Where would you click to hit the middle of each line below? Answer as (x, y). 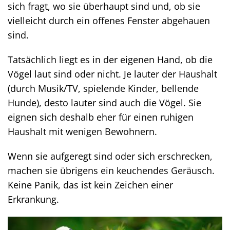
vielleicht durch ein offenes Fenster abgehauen (109, 21)
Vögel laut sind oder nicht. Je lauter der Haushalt (112, 74)
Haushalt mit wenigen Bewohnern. (82, 131)
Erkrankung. (33, 199)
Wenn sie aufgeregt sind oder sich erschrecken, (110, 156)
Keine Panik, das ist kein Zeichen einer (90, 185)
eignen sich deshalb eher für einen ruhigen (101, 117)
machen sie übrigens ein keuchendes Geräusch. (111, 170)
